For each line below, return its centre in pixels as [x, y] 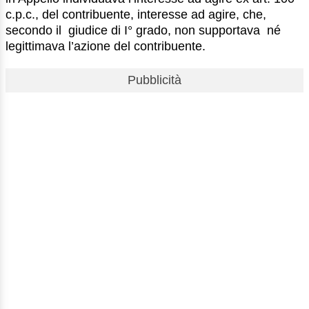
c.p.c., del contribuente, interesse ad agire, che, [136, 14]
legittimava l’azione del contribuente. [106, 46]
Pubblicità [154, 80]
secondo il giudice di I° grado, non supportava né [143, 30]
